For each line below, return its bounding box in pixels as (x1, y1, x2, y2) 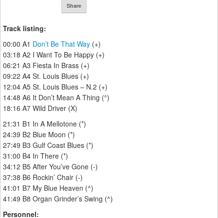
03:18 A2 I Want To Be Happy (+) (3, 50, 105, 60)
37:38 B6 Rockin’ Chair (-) (3, 172, 83, 182)
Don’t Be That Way (33, 39, 90, 49)
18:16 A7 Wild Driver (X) (3, 103, 77, 113)
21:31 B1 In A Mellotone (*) (3, 119, 86, 129)
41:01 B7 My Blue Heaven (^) (3, 183, 93, 193)
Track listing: (3, 23, 46, 34)
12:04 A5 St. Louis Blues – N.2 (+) (3, 82, 108, 92)
